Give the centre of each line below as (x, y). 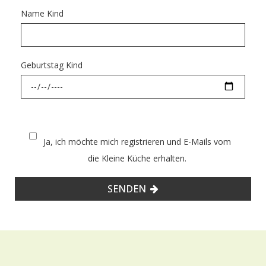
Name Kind (42, 13)
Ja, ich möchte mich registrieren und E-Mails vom (137, 141)
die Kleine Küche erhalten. (137, 158)
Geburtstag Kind (52, 65)
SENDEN (127, 189)
